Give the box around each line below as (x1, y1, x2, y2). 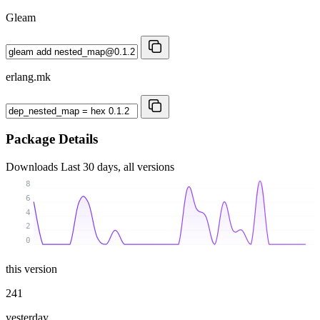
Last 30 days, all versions (61, 160, 174, 173)
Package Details (6, 131, 98, 147)
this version (6, 262, 57, 275)
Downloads (6, 160, 61, 173)
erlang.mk (6, 70, 51, 83)
